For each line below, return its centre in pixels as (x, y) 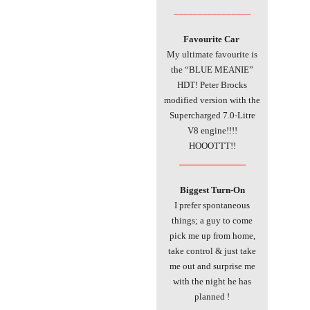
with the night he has (212, 281)
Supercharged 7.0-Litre (212, 115)
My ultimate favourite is (212, 54)
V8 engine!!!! (212, 130)
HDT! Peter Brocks (212, 84)
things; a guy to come (212, 220)
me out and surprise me (212, 266)
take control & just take (212, 250)
